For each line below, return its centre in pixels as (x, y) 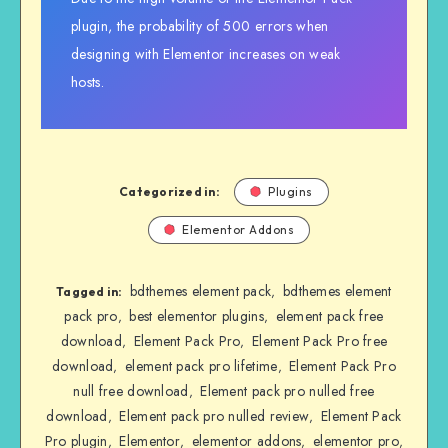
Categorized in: (169, 191)
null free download (131, 390)
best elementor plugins (196, 315)
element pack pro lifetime (201, 365)
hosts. (88, 81)
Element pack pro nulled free (287, 390)
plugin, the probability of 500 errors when (200, 25)
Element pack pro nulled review (214, 415)
